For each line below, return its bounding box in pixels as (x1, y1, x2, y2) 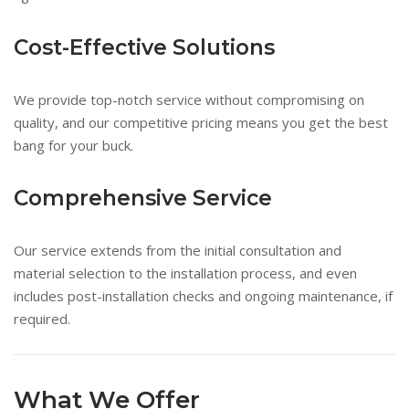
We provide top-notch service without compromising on (14, 90, 364, 109)
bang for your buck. (14, 136, 133, 154)
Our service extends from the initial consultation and (14, 241, 341, 259)
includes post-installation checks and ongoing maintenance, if (14, 287, 393, 305)
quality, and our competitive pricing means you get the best (14, 113, 388, 131)
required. (14, 309, 70, 328)
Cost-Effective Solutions (14, 35, 275, 60)
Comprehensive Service (14, 185, 272, 211)
